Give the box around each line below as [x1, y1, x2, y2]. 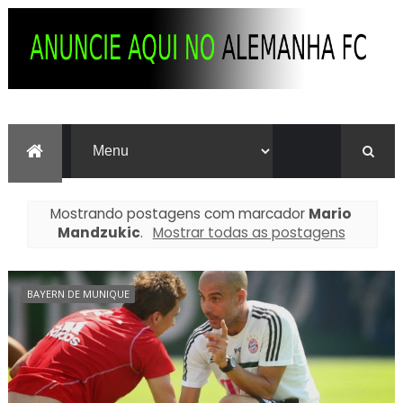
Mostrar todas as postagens [152, 223, 345, 243]
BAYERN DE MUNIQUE [26, 286, 130, 300]
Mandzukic [58, 223, 141, 243]
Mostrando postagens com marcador [50, 204, 309, 224]
